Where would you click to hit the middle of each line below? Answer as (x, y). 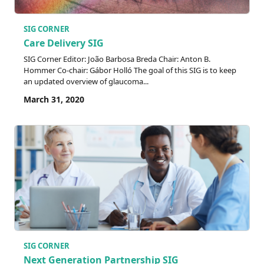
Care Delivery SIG (64, 43)
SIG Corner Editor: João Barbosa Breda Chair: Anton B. (117, 59)
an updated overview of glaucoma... (86, 82)
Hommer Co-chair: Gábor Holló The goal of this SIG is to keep (130, 70)
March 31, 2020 (54, 100)
